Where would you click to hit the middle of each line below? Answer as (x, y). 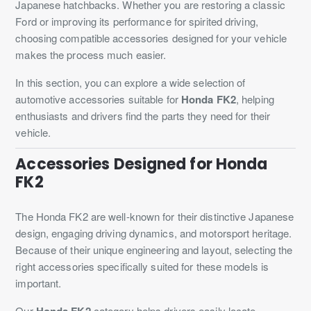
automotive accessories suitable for (98, 99)
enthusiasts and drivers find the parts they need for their (143, 115)
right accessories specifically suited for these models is (142, 266)
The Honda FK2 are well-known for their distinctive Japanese (155, 216)
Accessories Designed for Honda (142, 164)
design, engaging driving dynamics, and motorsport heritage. (154, 233)
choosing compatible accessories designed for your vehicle (151, 37)
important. (39, 283)
